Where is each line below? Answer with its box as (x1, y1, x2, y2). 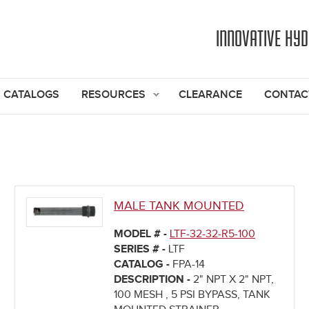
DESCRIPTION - (114, 273, 193, 287)
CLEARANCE (179, 88, 242, 101)
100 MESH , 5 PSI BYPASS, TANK (114, 288, 270, 302)
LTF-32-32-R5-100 (170, 228, 255, 241)
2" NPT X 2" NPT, (193, 273, 274, 287)
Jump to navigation (108, 2, 201, 15)
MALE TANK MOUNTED (114, 199, 244, 214)
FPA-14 (172, 258, 205, 272)
